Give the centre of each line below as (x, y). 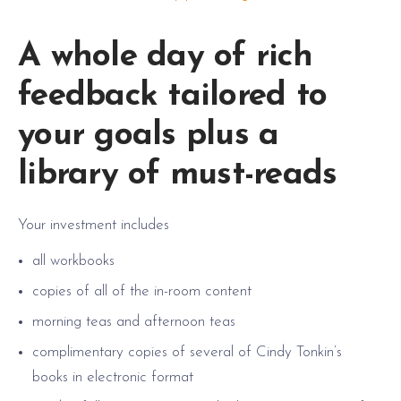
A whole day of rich (165, 56)
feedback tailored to (173, 96)
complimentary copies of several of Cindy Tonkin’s (189, 352)
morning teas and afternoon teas (134, 321)
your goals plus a (149, 135)
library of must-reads (178, 175)
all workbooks (73, 260)
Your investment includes (94, 225)
